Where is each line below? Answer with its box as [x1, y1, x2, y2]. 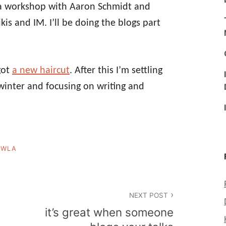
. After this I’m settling [70, 65, 162, 76]
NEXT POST [129, 191, 168, 199]
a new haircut [12, 65, 70, 76]
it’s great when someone [45, 205, 174, 219]
